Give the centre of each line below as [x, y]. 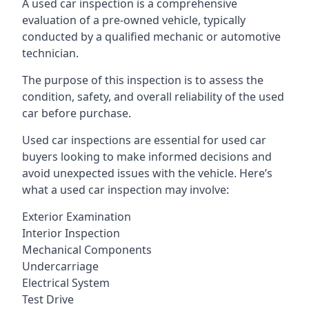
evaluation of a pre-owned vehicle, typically [134, 20]
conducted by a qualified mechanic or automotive [151, 37]
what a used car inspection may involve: [126, 190]
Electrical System [66, 283]
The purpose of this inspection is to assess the [143, 80]
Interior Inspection [71, 233]
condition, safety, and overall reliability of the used [153, 97]
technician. [50, 53]
